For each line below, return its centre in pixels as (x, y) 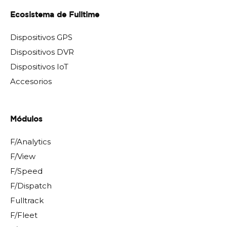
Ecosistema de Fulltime (55, 15)
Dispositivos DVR (42, 52)
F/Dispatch (31, 185)
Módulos (26, 119)
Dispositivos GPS (41, 37)
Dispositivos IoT (39, 66)
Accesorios (31, 81)
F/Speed (26, 171)
